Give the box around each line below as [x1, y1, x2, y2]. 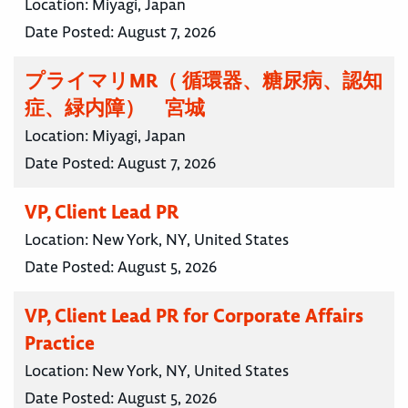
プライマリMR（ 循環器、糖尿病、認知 [25, 68, 382, 94]
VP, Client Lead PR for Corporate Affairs [25, 303, 363, 329]
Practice [25, 331, 95, 356]
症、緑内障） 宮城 [25, 96, 205, 121]
